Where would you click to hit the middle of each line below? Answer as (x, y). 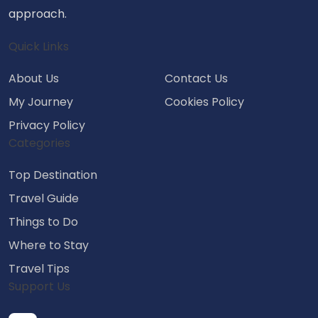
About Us (34, 78)
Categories (39, 143)
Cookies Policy (204, 102)
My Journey (41, 102)
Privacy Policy (47, 125)
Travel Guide (44, 198)
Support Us (39, 286)
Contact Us (196, 78)
